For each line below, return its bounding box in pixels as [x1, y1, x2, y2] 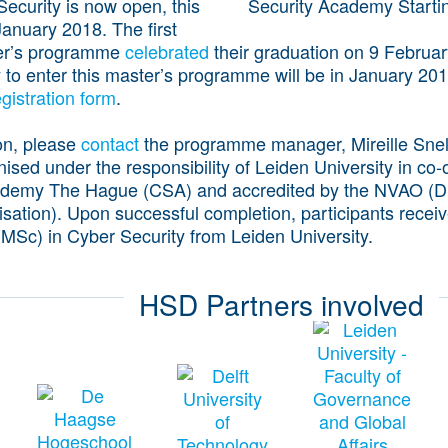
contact [81, 129, 139, 156]
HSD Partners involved [139, 283, 424, 324]
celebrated [125, 37, 209, 64]
